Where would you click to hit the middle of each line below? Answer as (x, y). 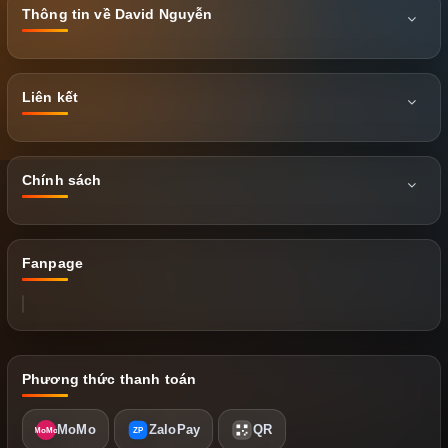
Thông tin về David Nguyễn (117, 14)
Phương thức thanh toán (109, 379)
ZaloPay (174, 430)
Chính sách (62, 180)
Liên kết (50, 97)
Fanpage (52, 263)
